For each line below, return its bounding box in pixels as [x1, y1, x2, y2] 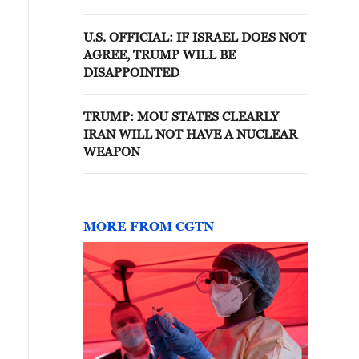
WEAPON [83, 144, 140, 159]
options [83, 3, 133, 18]
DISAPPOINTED [83, 65, 179, 79]
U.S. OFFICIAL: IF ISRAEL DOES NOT [83, 30, 306, 44]
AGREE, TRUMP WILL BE [83, 47, 236, 62]
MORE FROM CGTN [83, 219, 214, 233]
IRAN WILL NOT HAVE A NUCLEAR [83, 127, 297, 141]
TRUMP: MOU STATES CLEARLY [83, 109, 279, 123]
